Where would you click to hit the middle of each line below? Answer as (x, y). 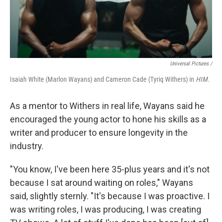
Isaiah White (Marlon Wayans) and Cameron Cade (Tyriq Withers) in (103, 79)
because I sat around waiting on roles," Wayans (102, 182)
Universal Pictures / (191, 63)
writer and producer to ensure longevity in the (99, 132)
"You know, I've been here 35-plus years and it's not (110, 169)
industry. (27, 146)
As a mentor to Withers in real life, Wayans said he (107, 106)
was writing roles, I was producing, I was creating (106, 209)
